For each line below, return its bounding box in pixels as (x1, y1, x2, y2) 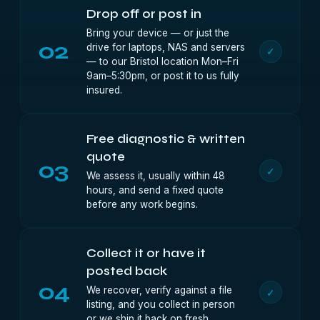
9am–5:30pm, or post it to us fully (86, 70, 239, 81)
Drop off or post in (86, 6, 201, 21)
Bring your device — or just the (86, 27, 229, 39)
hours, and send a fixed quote (86, 184, 224, 196)
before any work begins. (86, 199, 198, 210)
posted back (86, 264, 167, 279)
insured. (86, 84, 122, 96)
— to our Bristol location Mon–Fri (86, 56, 239, 67)
